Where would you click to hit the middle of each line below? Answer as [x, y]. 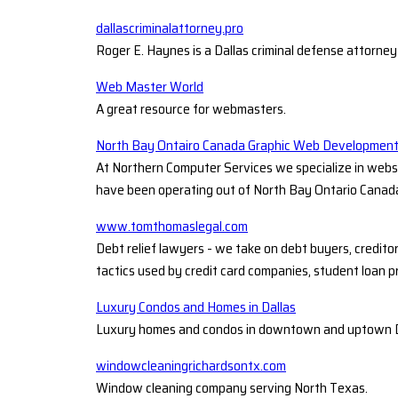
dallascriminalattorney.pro [170, 28]
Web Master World [150, 86]
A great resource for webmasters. [191, 108]
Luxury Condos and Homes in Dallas [196, 306]
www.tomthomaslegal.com [172, 226]
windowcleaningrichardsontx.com [191, 365]
